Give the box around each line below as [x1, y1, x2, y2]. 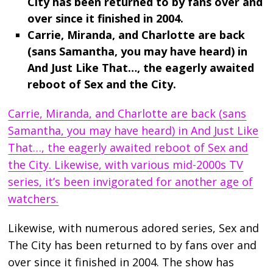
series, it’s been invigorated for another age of [8, 174, 253, 190]
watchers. [8, 191, 59, 207]
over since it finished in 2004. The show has [8, 255, 235, 270]
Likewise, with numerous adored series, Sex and [8, 221, 260, 236]
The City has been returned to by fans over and [8, 238, 257, 253]
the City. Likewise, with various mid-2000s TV [8, 157, 244, 172]
